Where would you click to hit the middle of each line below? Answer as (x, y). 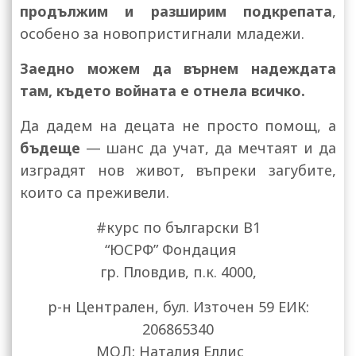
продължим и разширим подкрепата (176, 12)
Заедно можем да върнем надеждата (178, 69)
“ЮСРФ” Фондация (178, 250)
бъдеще (50, 148)
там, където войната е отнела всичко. (163, 91)
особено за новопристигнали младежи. (162, 34)
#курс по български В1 (178, 228)
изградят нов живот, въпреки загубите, (178, 170)
